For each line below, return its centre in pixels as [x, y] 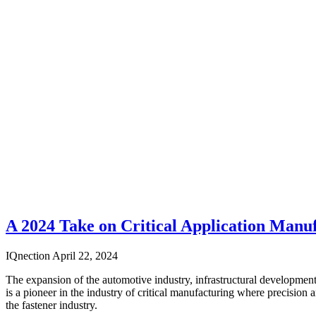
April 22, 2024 [85, 255]
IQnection [29, 255]
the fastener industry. [54, 305]
